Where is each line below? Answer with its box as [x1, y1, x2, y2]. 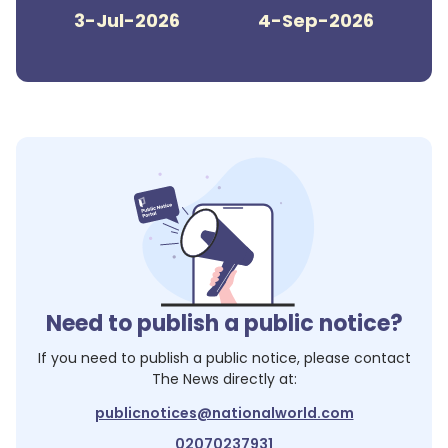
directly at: [218, 369, 297, 389]
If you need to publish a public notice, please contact [37, 348, 411, 368]
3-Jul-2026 [74, 8, 180, 33]
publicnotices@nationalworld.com [94, 403, 354, 423]
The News [151, 369, 219, 389]
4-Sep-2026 [258, 8, 374, 33]
